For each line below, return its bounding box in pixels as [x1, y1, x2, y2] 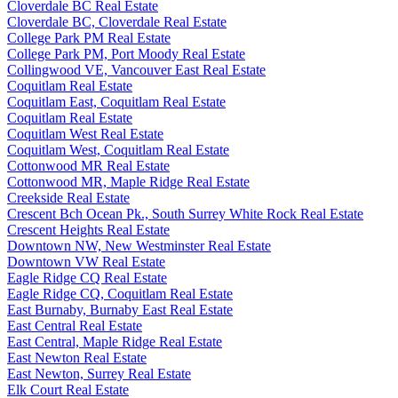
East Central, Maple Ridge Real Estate [7, 334, 222, 349]
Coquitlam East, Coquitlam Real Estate [7, 94, 226, 109]
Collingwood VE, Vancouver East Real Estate [7, 62, 266, 77]
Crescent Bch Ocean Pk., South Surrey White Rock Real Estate [7, 206, 363, 221]
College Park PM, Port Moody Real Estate [7, 46, 245, 61]
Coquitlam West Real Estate [7, 126, 163, 141]
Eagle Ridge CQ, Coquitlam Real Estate [7, 286, 233, 301]
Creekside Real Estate [7, 190, 130, 205]
